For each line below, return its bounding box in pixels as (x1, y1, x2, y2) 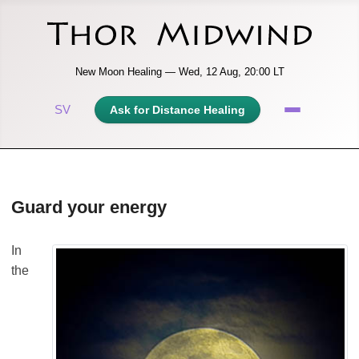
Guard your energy (11, 197, 167, 218)
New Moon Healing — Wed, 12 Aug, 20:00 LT (75, 65, 284, 78)
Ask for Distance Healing (110, 103, 245, 116)
